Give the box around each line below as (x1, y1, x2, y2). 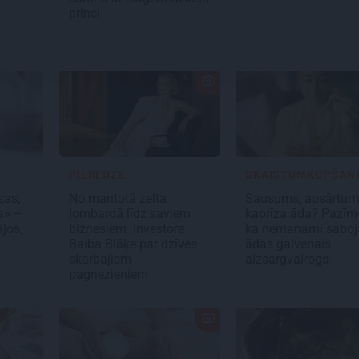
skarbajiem (69, 252, 131, 268)
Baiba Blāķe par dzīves (69, 236, 197, 252)
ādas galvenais (245, 236, 331, 252)
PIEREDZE (69, 168, 126, 182)
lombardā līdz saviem (69, 206, 191, 222)
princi (69, 6, 103, 22)
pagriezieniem (69, 267, 151, 283)
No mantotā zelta (69, 191, 167, 207)
